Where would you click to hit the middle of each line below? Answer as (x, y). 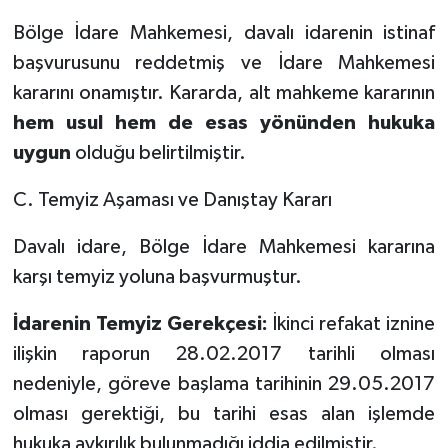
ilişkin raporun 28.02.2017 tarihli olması (224, 353)
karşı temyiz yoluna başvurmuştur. (157, 276)
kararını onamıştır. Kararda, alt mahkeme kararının (224, 92)
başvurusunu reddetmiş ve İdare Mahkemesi (224, 62)
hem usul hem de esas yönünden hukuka (224, 122)
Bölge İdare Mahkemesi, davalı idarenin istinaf (224, 32)
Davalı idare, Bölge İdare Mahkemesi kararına (224, 246)
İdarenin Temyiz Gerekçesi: (140, 323)
